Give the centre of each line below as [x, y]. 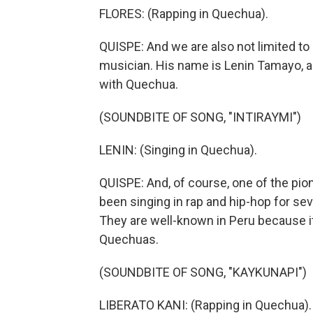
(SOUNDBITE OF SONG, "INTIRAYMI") [200, 117]
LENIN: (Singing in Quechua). [178, 150]
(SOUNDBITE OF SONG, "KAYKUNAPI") [203, 272]
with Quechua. [139, 84]
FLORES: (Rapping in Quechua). [184, 14]
